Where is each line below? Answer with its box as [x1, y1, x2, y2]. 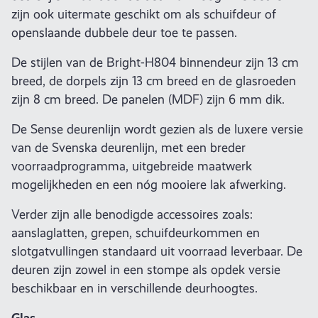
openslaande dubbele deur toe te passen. [11, 25, 237, 40]
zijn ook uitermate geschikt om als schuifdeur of [11, 6, 276, 21]
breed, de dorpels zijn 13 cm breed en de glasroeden [11, 73, 296, 88]
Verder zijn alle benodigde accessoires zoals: [11, 207, 253, 221]
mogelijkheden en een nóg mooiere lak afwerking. [11, 177, 286, 192]
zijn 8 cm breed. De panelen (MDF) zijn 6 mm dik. [11, 92, 285, 106]
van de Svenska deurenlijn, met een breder [11, 140, 246, 155]
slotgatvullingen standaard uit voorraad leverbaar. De [11, 243, 302, 258]
